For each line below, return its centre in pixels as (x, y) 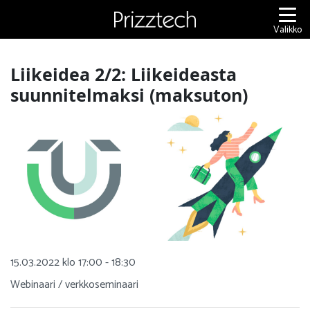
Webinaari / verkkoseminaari (74, 285)
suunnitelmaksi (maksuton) (129, 95)
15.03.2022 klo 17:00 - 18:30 (73, 263)
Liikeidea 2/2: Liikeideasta (124, 74)
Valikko (288, 30)
